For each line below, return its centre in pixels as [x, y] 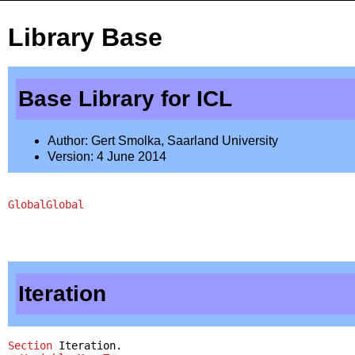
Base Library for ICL [125, 98]
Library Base [85, 38]
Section [30, 345]
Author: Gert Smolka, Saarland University [163, 140]
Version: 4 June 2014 [107, 156]
